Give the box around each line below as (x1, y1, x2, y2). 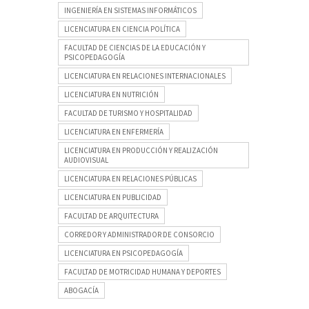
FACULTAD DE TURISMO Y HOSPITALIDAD (64, 108, 192, 118)
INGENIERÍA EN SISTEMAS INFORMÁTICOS (64, 5, 197, 15)
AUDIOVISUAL (64, 154, 108, 165)
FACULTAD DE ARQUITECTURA (64, 210, 159, 221)
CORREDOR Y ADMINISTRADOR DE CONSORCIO (64, 229, 215, 239)
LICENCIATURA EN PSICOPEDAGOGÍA (64, 248, 183, 258)
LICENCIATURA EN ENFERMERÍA (64, 126, 163, 137)
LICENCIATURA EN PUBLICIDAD (64, 192, 161, 202)
